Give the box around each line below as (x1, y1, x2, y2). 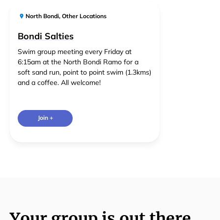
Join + (37, 114, 53, 122)
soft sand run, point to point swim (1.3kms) (18, 68, 151, 77)
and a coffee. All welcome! (18, 78, 101, 87)
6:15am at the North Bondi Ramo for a (18, 57, 138, 66)
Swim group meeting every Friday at (18, 47, 132, 56)
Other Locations (62, 12, 107, 20)
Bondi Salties (18, 30, 74, 42)
